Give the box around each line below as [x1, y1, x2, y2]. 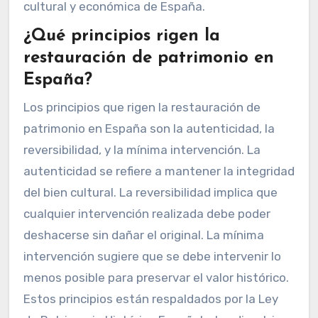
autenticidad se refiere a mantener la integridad [23, 163, 295, 178]
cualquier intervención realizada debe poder [23, 206, 270, 221]
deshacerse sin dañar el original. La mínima [23, 227, 264, 242]
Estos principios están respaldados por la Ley [23, 291, 278, 306]
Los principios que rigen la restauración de [23, 99, 261, 114]
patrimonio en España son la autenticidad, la [23, 121, 275, 136]
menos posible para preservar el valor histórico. [23, 270, 289, 285]
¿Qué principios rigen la [23, 28, 220, 45]
